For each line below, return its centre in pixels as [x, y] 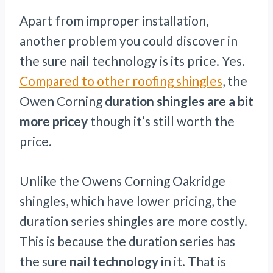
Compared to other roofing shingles [121, 81]
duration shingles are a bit [179, 101]
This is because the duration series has [127, 241]
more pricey [55, 121]
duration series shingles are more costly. [133, 221]
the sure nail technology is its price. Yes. [132, 61]
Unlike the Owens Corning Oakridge [122, 181]
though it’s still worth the [162, 121]
